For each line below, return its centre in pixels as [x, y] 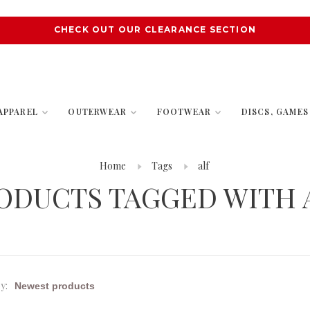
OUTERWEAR [98, 111]
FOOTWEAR [184, 111]
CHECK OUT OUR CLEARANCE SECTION [155, 29]
